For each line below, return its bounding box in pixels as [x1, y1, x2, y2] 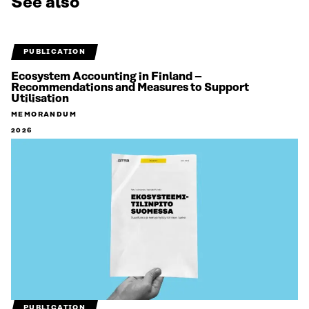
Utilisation [11, 92, 69, 106]
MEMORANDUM [11, 110, 77, 119]
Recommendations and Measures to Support [11, 81, 249, 94]
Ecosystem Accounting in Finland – [11, 70, 202, 83]
